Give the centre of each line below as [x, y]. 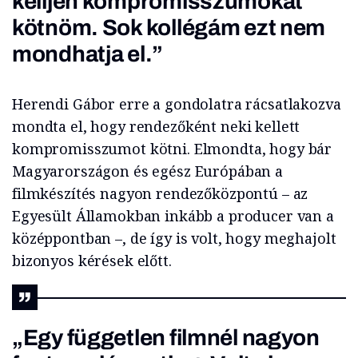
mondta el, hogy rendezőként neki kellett [156, 126]
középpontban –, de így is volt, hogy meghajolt [174, 238]
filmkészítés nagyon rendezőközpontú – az [160, 193]
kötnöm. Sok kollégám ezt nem [169, 28]
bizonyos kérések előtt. [92, 261]
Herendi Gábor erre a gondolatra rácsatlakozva [177, 104]
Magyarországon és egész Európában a [147, 171]
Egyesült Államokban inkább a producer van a [173, 216]
